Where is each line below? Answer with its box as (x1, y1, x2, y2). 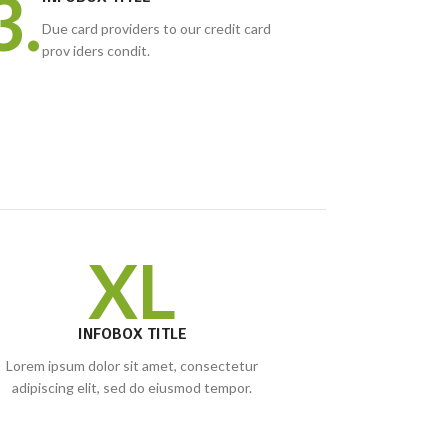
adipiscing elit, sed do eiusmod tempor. (12, 379, 253, 396)
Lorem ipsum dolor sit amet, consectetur (6, 357, 259, 374)
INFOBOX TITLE (77, 324, 187, 344)
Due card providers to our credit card (41, 20, 271, 37)
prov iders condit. (41, 42, 150, 59)
